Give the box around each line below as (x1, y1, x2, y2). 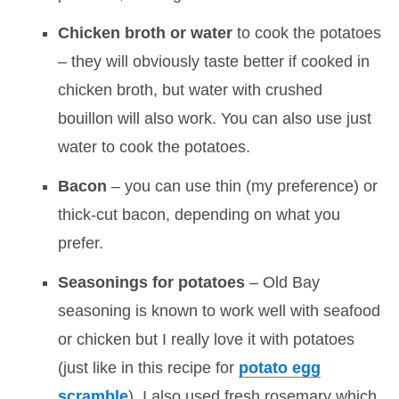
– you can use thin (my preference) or (107, 176, 378, 195)
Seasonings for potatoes (58, 273, 245, 291)
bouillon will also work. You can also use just (58, 109, 371, 127)
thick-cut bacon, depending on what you (58, 205, 340, 224)
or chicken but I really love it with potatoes (58, 330, 354, 348)
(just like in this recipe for (58, 358, 239, 377)
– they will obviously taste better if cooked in (58, 52, 370, 70)
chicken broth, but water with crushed (58, 80, 322, 99)
